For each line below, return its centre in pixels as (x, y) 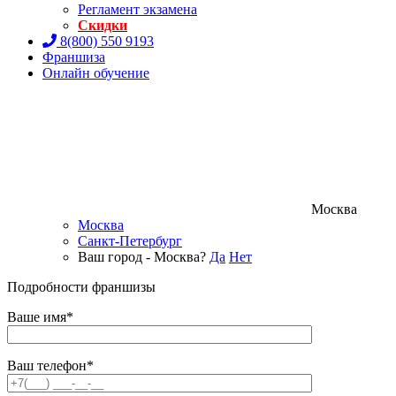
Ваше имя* (40, 317)
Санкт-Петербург (130, 241)
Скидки (103, 26)
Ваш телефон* (50, 366)
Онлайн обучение (96, 73)
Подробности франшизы (81, 287)
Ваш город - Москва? (142, 257)
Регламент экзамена (137, 10)
